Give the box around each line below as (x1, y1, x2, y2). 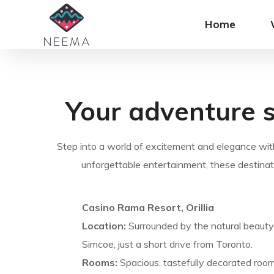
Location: (81, 219, 126, 232)
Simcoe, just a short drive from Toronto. (81, 237, 253, 250)
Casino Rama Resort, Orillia (81, 201, 214, 213)
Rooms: (81, 256, 117, 268)
